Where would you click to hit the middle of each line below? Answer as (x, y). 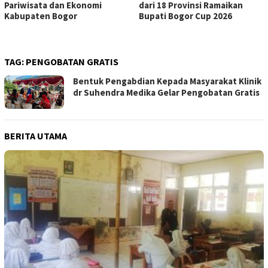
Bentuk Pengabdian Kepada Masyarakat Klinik (167, 81)
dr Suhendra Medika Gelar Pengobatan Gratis (166, 93)
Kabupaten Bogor (41, 16)
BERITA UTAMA (36, 136)
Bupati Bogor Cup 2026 (185, 16)
